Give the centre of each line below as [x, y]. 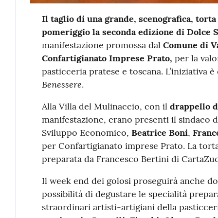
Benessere [62, 84]
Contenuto [71, 21]
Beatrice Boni [159, 132]
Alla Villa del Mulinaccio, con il [106, 106]
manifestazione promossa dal [102, 45]
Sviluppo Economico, [86, 132]
